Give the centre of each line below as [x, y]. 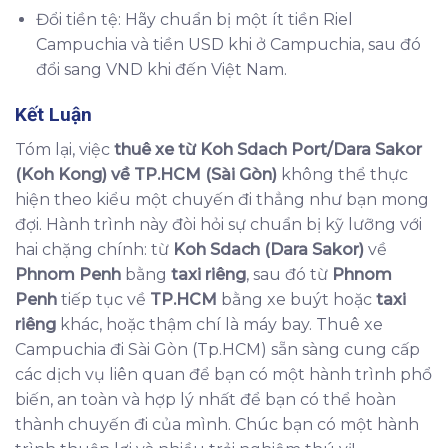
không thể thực [342, 174]
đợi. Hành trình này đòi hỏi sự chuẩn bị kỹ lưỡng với [218, 224]
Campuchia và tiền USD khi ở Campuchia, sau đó [228, 45]
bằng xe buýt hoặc [296, 299]
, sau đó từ [289, 274]
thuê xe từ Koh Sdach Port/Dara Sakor [268, 149]
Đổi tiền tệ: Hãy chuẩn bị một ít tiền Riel [194, 20]
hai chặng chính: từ [94, 249]
